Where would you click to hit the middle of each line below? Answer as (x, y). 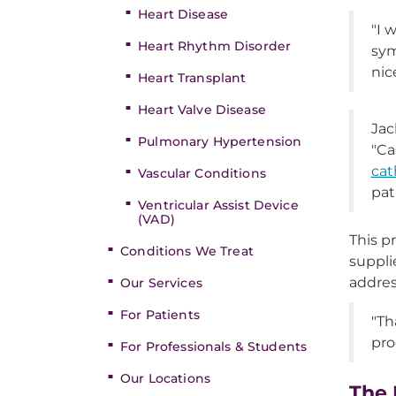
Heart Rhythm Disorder (215, 46)
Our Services (161, 283)
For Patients (160, 315)
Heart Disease (183, 14)
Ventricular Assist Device (218, 205)
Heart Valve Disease (202, 110)
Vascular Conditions (202, 173)
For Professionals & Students (214, 346)
